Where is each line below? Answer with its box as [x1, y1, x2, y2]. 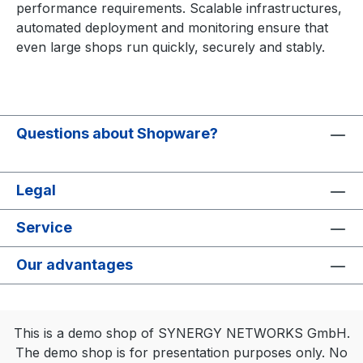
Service [16, 219, 72, 236]
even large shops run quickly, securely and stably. [16, 39, 325, 55]
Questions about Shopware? [16, 125, 218, 142]
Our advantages [16, 256, 133, 273]
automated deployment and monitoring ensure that [16, 19, 328, 36]
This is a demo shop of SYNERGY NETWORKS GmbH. [13, 325, 350, 341]
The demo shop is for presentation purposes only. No [15, 344, 348, 361]
